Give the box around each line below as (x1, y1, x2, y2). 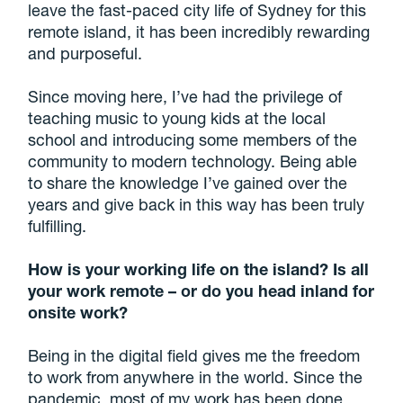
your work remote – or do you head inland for (28, 281, 375, 301)
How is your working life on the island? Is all (28, 259, 370, 280)
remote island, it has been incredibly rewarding (28, 22, 371, 42)
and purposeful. (28, 43, 143, 64)
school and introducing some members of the (28, 130, 358, 150)
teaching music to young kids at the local (28, 108, 327, 129)
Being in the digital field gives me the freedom (28, 345, 361, 366)
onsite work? (28, 302, 129, 323)
